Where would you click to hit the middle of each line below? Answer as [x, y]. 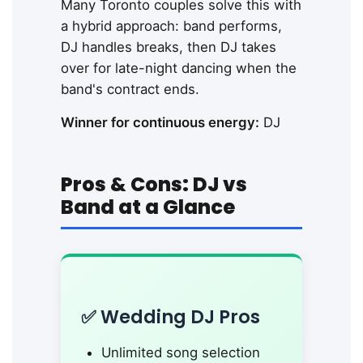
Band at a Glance [148, 207]
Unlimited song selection [181, 352]
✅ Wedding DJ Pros [171, 316]
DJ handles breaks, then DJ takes [169, 47]
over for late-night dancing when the [179, 68]
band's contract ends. [130, 89]
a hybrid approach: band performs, [171, 26]
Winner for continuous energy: [160, 122]
